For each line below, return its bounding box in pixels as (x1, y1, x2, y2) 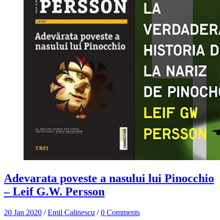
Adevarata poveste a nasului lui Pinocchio (4, 171, 214, 185)
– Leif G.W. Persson (4, 185, 105, 198)
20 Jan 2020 (4, 208, 42, 217)
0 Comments (101, 208, 140, 217)
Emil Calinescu (48, 208, 95, 217)
